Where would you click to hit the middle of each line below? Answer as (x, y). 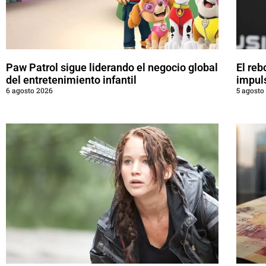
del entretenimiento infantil (71, 80)
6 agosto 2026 (29, 90)
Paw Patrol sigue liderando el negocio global (112, 67)
